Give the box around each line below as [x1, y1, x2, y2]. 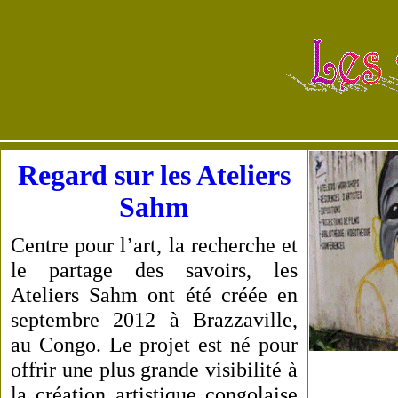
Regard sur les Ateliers [18, 160, 291, 191]
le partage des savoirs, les [11, 258, 298, 282]
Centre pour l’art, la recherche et [11, 233, 298, 257]
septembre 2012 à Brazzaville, [11, 307, 298, 331]
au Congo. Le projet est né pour [11, 332, 298, 356]
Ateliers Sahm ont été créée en [11, 283, 298, 306]
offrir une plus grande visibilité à [11, 357, 298, 381]
